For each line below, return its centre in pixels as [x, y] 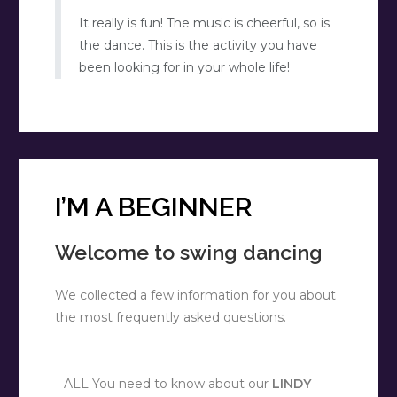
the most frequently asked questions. [171, 318]
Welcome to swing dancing [189, 253]
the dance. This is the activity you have [198, 46]
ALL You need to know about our [168, 384]
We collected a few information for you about [196, 296]
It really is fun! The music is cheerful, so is [205, 23]
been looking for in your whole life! [185, 68]
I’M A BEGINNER [154, 207]
